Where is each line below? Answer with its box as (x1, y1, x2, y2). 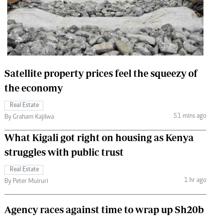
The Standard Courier (77, 7, 136, 15)
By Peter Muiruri (4, 178, 48, 185)
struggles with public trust (4, 146, 124, 158)
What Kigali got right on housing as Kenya (4, 131, 194, 143)
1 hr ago (183, 177, 206, 184)
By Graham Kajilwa (4, 113, 54, 121)
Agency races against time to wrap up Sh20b (4, 203, 204, 215)
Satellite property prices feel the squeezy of (4, 67, 198, 79)
